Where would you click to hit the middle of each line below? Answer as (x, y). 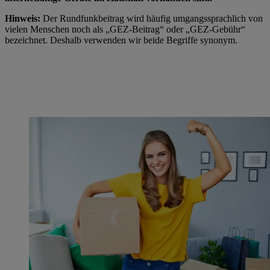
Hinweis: (23, 19)
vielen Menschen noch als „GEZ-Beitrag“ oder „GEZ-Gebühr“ (125, 30)
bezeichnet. (27, 40)
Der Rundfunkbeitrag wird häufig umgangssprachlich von (152, 19)
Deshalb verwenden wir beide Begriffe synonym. (144, 40)
